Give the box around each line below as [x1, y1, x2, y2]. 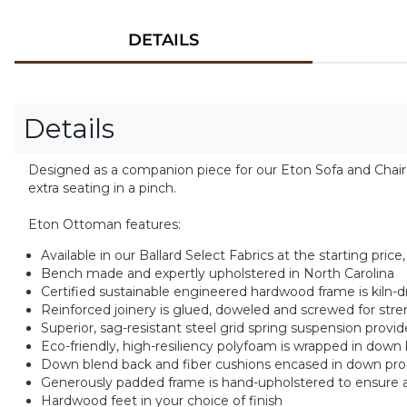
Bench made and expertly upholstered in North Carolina [41, 265, 394, 283]
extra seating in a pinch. [28, 180, 176, 196]
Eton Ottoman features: [28, 216, 181, 233]
